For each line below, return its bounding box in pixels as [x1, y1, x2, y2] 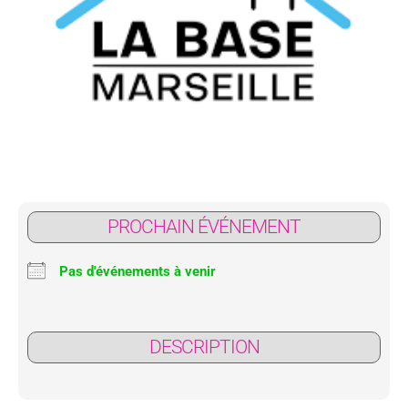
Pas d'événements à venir [59, 262, 216, 280]
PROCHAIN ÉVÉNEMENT [107, 215, 301, 238]
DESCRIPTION [148, 335, 260, 358]
